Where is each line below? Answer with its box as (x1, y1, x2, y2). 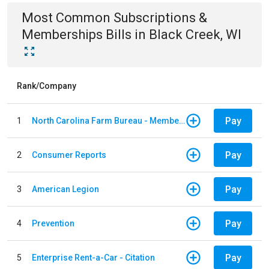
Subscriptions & (113, 10, 207, 25)
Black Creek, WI (149, 27, 241, 42)
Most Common (22, 10, 113, 25)
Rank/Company (17, 81, 76, 91)
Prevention (32, 218, 74, 228)
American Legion (32, 184, 99, 194)
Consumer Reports (32, 150, 106, 160)
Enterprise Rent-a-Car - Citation (32, 252, 155, 262)
